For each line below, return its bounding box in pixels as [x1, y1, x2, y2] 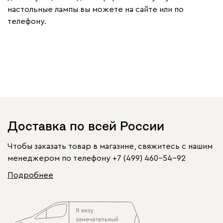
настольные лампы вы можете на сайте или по [7, 5, 184, 13]
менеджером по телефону [7, 154, 111, 162]
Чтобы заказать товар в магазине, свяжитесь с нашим [7, 142, 213, 150]
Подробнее [7, 171, 53, 179]
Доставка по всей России [7, 119, 164, 132]
